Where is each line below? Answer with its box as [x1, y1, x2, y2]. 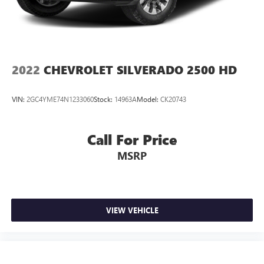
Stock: [94, 94, 114, 104]
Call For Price [87, 130, 177, 150]
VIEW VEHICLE [105, 204, 159, 215]
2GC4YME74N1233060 [27, 94, 94, 104]
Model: [137, 94, 160, 104]
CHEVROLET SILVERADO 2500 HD [44, 62, 237, 78]
